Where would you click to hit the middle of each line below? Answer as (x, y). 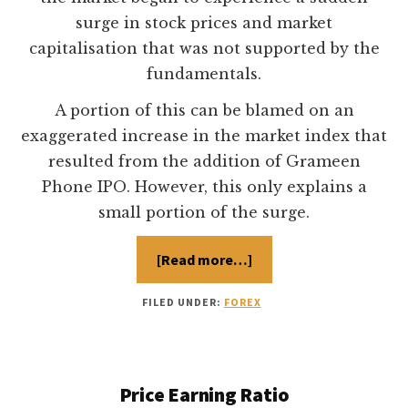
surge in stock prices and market (204, 23)
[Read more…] (204, 260)
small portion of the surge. (204, 213)
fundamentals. (204, 74)
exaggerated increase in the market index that (204, 136)
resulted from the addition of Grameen (204, 162)
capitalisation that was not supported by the (204, 49)
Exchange (284, 304)
